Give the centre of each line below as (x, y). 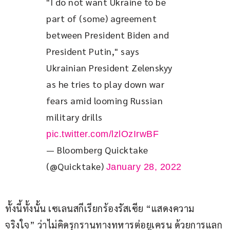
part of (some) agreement (103, 18)
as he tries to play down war (107, 84)
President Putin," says (94, 51)
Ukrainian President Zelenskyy (110, 68)
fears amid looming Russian (106, 101)
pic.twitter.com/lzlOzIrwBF (102, 134)
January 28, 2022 (144, 167)
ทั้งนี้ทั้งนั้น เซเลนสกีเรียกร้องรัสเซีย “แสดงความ (100, 208)
